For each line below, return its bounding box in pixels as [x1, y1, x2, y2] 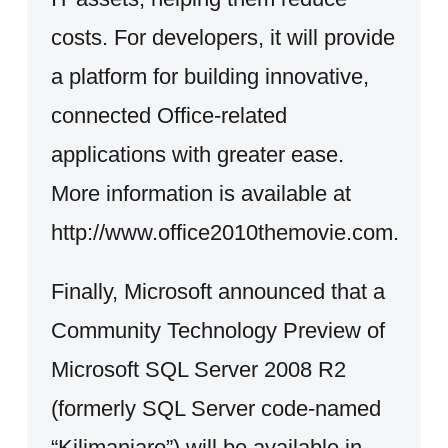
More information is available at [50, 180, 351, 206]
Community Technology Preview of [50, 317, 385, 343]
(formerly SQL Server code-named [50, 395, 381, 421]
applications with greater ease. [50, 141, 344, 167]
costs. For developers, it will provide [50, 24, 395, 50]
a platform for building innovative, [50, 63, 369, 89]
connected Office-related [50, 102, 287, 128]
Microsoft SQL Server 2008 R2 [50, 356, 346, 382]
